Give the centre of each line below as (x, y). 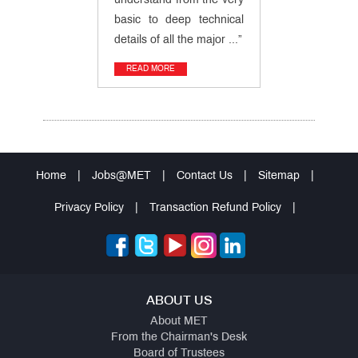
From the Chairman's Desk (179, 337)
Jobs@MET (121, 176)
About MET (179, 321)
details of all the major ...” (178, 40)
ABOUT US (179, 300)
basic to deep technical (179, 20)
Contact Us (205, 176)
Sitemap (279, 176)
